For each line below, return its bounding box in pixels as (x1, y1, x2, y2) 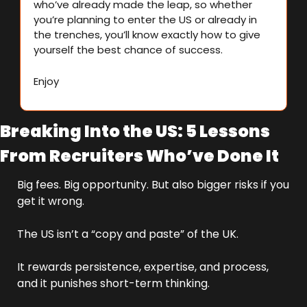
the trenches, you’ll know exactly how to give (34, 27, 260, 42)
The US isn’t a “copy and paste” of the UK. (17, 226, 241, 242)
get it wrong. (17, 193, 84, 209)
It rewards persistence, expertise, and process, (17, 259, 269, 275)
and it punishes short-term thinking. (17, 275, 210, 291)
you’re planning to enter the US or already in (34, 12, 257, 27)
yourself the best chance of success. (34, 42, 223, 57)
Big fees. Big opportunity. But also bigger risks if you (17, 177, 289, 193)
